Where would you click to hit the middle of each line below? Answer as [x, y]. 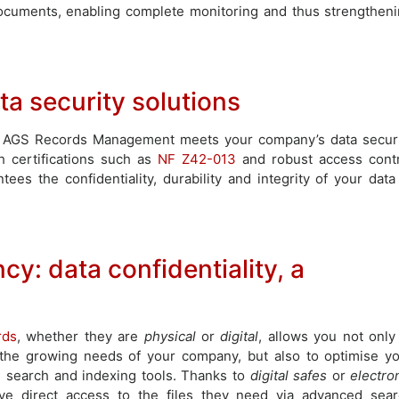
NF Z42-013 [197, 159]
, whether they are [80, 336]
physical [170, 336]
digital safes [289, 375]
